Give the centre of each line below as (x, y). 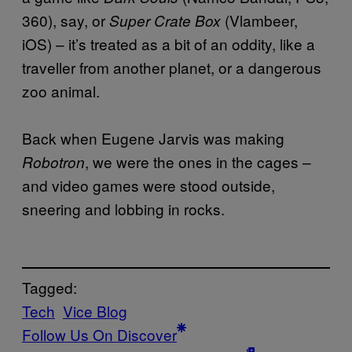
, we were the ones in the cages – (198, 161)
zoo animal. (61, 90)
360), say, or (66, 20)
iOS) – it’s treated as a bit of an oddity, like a (169, 43)
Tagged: (49, 288)
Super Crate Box (165, 20)
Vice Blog (95, 311)
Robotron (53, 161)
